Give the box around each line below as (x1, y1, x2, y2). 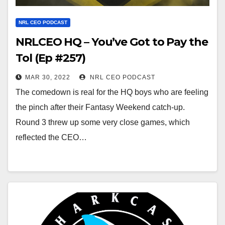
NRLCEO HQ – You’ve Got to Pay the (16, 35, 208, 49)
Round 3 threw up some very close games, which (16, 118, 190, 127)
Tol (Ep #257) (16, 51, 85, 65)
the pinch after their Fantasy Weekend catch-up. (16, 103, 185, 111)
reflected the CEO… (16, 133, 87, 142)
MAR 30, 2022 (25, 74, 70, 81)
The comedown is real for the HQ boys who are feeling (16, 88, 208, 96)
